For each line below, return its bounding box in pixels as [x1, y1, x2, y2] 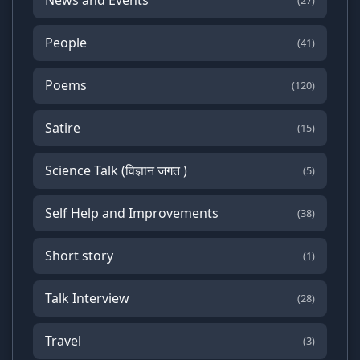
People [45, 33, 87, 51]
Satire [45, 118, 80, 137]
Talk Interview [45, 288, 129, 307]
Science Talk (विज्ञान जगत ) [45, 161, 187, 179]
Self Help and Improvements [45, 203, 219, 222]
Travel [45, 331, 81, 350]
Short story [45, 246, 113, 264]
